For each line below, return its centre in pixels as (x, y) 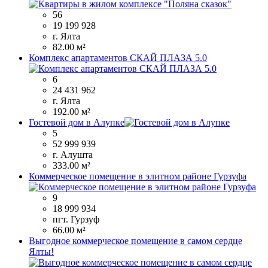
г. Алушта (73, 155)
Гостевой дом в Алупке (77, 123)
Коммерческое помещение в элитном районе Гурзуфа (138, 176)
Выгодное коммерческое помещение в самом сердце (135, 241)
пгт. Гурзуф (76, 220)
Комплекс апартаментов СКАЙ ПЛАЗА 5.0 (118, 58)
